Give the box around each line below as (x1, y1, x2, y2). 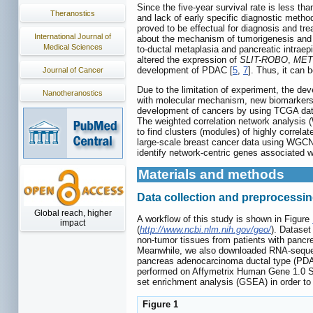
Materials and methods (138, 167, 284, 182)
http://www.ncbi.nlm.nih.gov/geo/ (140, 224, 271, 235)
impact (60, 218, 85, 228)
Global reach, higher (34, 208, 112, 218)
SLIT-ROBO (240, 54, 288, 66)
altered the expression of (137, 54, 240, 66)
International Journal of (34, 32, 111, 41)
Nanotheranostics (43, 89, 103, 97)
